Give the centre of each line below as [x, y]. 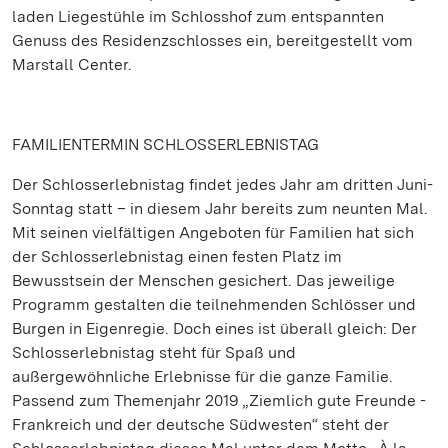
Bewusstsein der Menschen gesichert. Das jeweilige [203, 280]
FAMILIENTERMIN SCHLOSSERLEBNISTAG [165, 144]
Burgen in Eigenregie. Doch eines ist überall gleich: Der [214, 328]
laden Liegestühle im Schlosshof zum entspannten [198, 16]
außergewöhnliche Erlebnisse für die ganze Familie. [202, 376]
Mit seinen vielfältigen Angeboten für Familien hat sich [213, 232]
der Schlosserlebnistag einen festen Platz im [177, 256]
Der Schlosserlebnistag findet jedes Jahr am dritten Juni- [222, 184]
